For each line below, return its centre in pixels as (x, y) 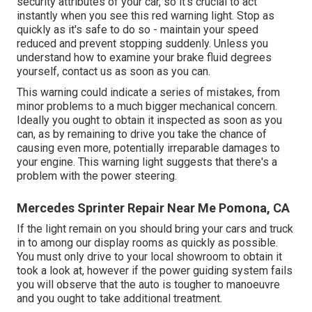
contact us (87, 71)
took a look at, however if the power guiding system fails (155, 270)
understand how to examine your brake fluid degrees (144, 57)
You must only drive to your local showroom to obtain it (149, 256)
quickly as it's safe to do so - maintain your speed (138, 29)
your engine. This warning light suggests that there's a (147, 162)
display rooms (129, 242)
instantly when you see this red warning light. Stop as (146, 15)
